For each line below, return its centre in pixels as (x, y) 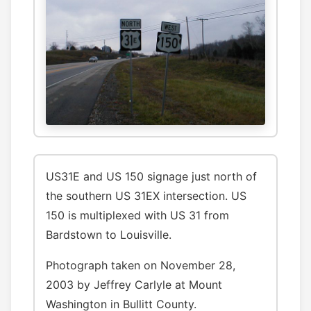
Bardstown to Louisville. (109, 235)
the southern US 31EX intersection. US (146, 196)
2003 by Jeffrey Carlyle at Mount (134, 285)
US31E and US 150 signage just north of (151, 177)
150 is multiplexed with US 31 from (137, 216)
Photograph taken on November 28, (141, 266)
